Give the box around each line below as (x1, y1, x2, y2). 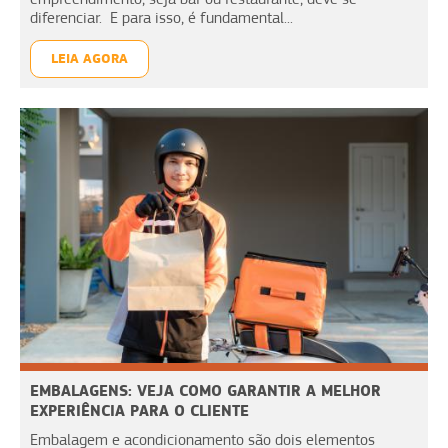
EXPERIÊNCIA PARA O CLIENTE (30, 400, 249, 420)
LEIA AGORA (51, 49, 128, 67)
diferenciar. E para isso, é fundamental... (30, 8, 293, 27)
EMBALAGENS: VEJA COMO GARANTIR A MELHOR (30, 380, 381, 400)
